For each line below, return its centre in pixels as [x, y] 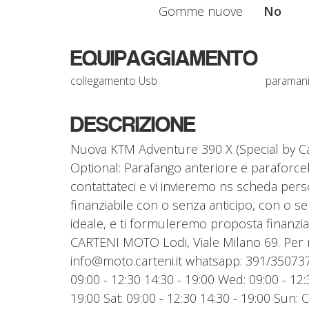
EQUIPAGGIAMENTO [164, 58]
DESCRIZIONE [133, 124]
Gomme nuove [201, 11]
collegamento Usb [114, 80]
